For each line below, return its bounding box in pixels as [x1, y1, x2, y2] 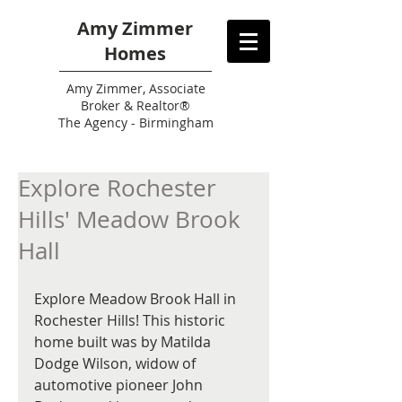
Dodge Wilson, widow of [34, 354, 199, 373]
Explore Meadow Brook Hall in [34, 289, 240, 309]
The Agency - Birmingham [57, 114, 214, 131]
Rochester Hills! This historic [34, 310, 229, 330]
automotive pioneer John [34, 375, 206, 395]
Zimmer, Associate [92, 80, 205, 97]
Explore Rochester [18, 172, 216, 204]
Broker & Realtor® [81, 97, 190, 114]
